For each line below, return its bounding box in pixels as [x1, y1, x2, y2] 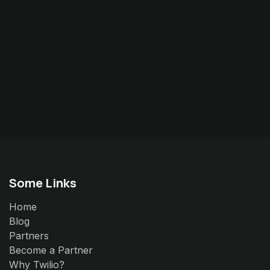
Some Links [9, 174, 77, 192]
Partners [9, 230, 49, 242]
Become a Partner [9, 244, 93, 257]
